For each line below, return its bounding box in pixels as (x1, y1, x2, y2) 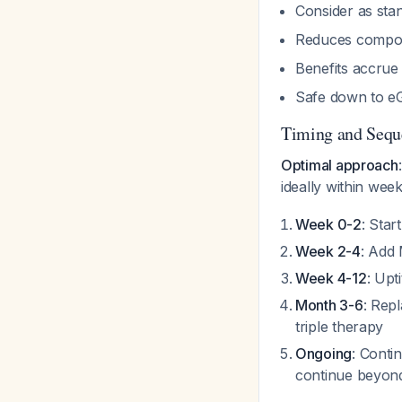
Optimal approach (281, 156, 398, 174)
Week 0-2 (295, 215, 362, 233)
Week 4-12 (295, 269, 367, 287)
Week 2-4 (295, 242, 361, 260)
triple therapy (295, 318, 384, 336)
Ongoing (295, 345, 353, 363)
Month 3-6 (295, 296, 363, 314)
